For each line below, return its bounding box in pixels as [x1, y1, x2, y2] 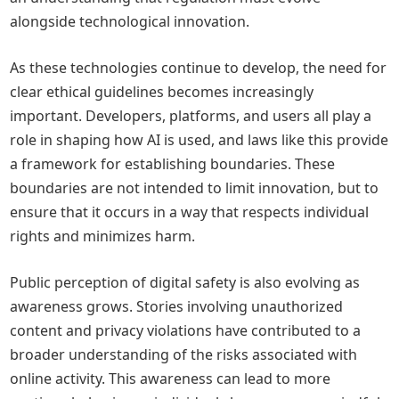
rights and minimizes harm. [10, 226, 196, 246]
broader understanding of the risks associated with [10, 345, 358, 364]
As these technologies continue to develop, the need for [10, 58, 387, 77]
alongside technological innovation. [10, 12, 250, 31]
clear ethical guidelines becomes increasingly [10, 82, 314, 102]
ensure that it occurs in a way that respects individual [10, 202, 370, 222]
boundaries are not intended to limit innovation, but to [10, 178, 379, 198]
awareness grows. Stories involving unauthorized [10, 297, 344, 316]
